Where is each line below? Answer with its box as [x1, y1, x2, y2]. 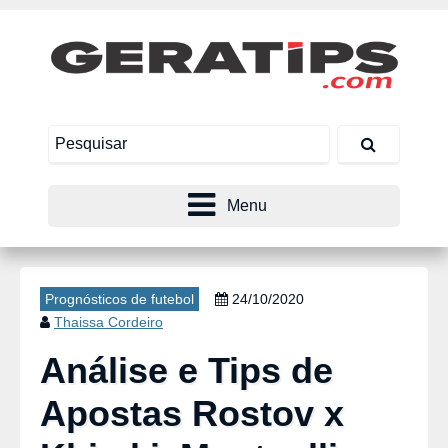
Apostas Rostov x [40, 393, 344, 434]
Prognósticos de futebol [45, 291, 194, 307]
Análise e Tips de [40, 350, 333, 391]
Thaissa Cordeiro [54, 314, 163, 330]
